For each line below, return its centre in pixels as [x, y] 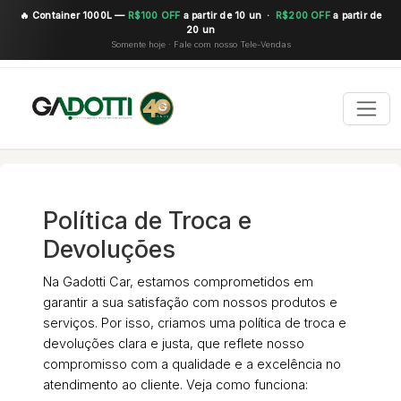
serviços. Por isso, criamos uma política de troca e [195, 323]
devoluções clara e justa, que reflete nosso [174, 344]
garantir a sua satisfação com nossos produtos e [190, 303]
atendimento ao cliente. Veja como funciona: [175, 385]
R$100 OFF [154, 16]
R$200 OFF [303, 16]
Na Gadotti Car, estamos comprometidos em [178, 282]
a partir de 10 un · [228, 16]
